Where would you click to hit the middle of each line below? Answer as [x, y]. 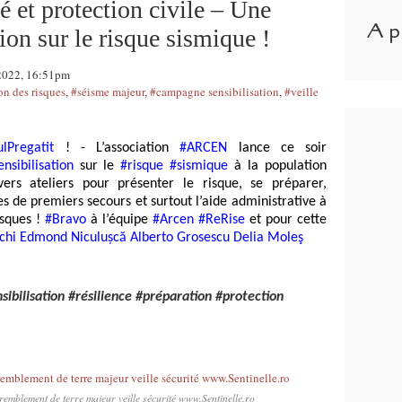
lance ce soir [277, 148]
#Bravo [66, 220]
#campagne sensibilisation [214, 92]
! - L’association [117, 148]
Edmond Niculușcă [73, 238]
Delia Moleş [268, 238]
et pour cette [286, 220]
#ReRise [222, 220]
